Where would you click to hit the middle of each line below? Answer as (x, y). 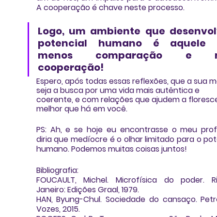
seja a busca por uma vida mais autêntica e (119, 91)
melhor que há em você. (82, 109)
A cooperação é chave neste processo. (110, 8)
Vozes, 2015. (58, 209)
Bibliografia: (57, 170)
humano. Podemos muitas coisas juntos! (111, 149)
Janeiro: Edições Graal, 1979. (87, 190)
